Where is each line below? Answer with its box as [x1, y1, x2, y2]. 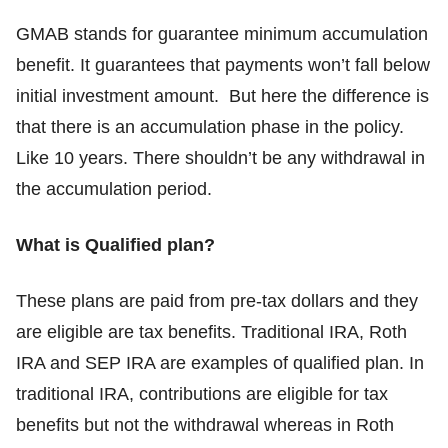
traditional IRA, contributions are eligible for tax [16, 384, 388, 405]
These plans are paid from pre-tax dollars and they [16, 291, 418, 312]
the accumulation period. [16, 179, 212, 200]
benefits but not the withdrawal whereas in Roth [16, 415, 394, 436]
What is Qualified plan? [16, 235, 215, 256]
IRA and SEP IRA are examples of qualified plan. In [16, 353, 424, 374]
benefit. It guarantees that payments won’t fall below [16, 55, 430, 76]
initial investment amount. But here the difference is [16, 86, 429, 107]
